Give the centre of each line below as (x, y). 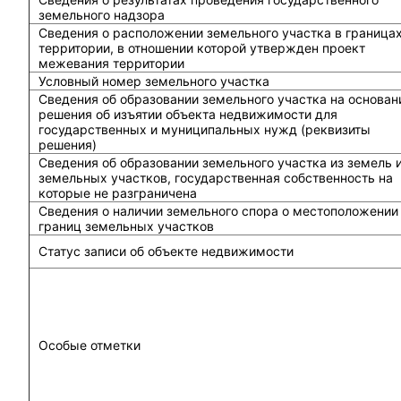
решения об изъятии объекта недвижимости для (188, 114)
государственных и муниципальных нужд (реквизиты (204, 129)
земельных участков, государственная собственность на (215, 178)
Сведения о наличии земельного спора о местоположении (218, 211)
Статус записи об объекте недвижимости (166, 251)
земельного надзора (101, 15)
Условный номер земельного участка (154, 81)
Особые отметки (89, 345)
